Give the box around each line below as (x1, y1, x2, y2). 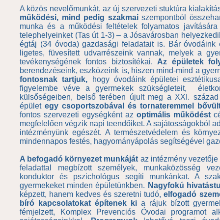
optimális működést (137, 110, 211, 119)
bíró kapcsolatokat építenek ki (20, 199, 137, 207)
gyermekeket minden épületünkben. (20, 181, 148, 190)
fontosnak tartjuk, (20, 75, 88, 83)
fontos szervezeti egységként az (20, 110, 137, 119)
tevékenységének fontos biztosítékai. (20, 57, 158, 66)
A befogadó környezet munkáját (20, 155, 138, 163)
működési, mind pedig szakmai (20, 13, 138, 22)
